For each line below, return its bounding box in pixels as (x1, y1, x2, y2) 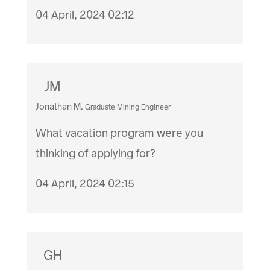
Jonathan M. (36, 101, 84, 113)
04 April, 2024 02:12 (36, 7, 135, 23)
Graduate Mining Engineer (85, 102, 171, 113)
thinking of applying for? (36, 146, 156, 162)
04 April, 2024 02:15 (36, 176, 135, 192)
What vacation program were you (36, 125, 204, 141)
